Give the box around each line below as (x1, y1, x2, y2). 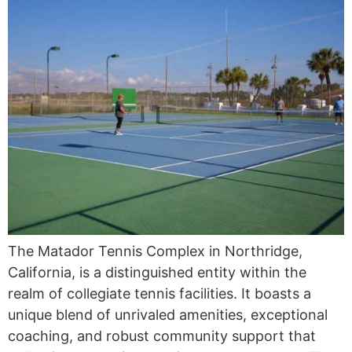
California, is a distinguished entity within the (8, 264, 306, 281)
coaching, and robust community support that (8, 328, 316, 345)
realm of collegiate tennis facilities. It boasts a (8, 285, 311, 302)
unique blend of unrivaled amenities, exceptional (8, 306, 328, 324)
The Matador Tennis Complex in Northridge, (8, 243, 302, 260)
